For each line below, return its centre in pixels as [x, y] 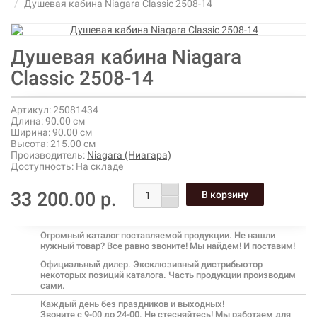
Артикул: [31, 110]
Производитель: [48, 155]
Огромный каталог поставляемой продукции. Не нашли [158, 235]
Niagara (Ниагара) [129, 155]
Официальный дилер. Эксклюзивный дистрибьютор [151, 264]
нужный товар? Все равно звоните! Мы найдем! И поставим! [168, 246]
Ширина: [30, 132]
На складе [98, 166]
